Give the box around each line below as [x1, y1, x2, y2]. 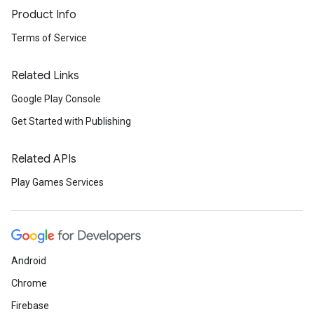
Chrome [11, 278, 47, 289]
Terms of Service [11, 32, 87, 43]
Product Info [11, 8, 76, 22]
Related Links [11, 69, 79, 83]
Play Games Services [11, 177, 104, 188]
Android [11, 255, 46, 266]
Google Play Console [11, 93, 101, 104]
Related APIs [11, 152, 76, 166]
